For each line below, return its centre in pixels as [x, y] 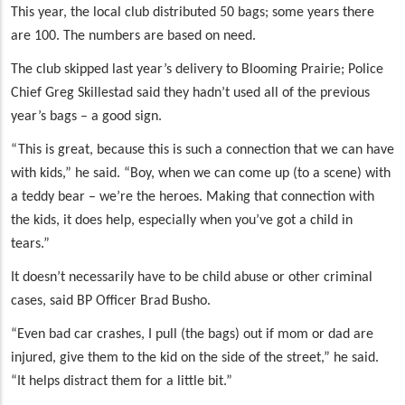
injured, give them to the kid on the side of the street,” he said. [195, 358]
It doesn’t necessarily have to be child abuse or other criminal [192, 278]
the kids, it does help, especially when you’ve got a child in [182, 221]
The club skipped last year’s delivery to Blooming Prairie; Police [197, 70]
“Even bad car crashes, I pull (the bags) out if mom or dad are [192, 335]
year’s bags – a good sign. [86, 117]
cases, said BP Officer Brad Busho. [111, 301]
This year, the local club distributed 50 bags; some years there [193, 13]
